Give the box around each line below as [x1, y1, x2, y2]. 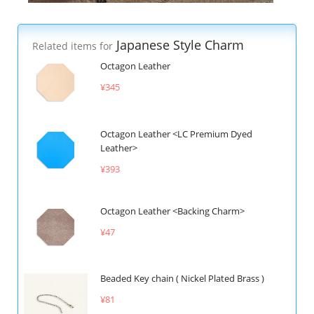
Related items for [32, 40, 113, 53]
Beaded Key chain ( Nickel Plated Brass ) [100, 271, 264, 285]
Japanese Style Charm [113, 36, 244, 54]
